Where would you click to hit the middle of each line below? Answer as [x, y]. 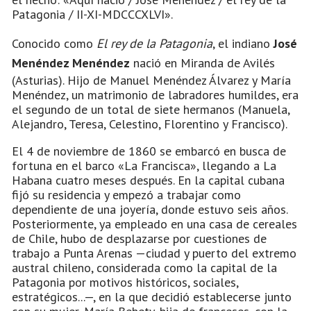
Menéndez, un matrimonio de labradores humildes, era [155, 94]
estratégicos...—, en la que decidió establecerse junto [152, 296]
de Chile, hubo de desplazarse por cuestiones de [139, 238]
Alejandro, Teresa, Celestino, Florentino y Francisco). [150, 124]
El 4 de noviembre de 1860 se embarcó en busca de [149, 151]
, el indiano [243, 43]
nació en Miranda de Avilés [202, 62]
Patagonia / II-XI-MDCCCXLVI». [92, 14]
